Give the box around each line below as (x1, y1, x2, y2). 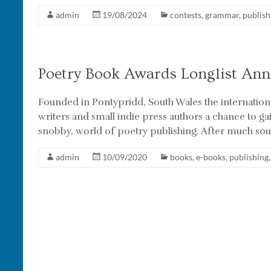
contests (170, 10, 201, 20)
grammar (205, 10, 239, 20)
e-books (196, 152, 226, 162)
